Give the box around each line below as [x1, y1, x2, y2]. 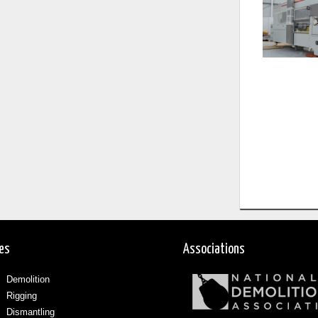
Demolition [6, 274, 50, 285]
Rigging [6, 290, 38, 302]
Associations [183, 242, 246, 256]
